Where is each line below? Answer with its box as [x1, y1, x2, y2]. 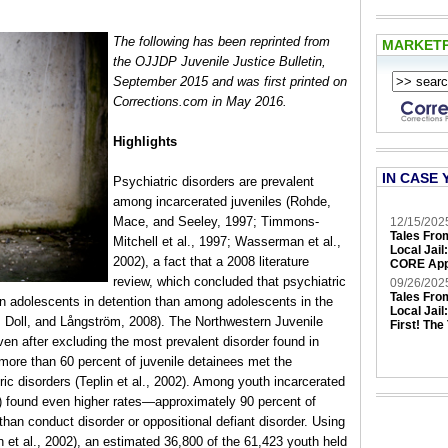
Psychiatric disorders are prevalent [113, 174, 314, 189]
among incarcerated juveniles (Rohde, [113, 194, 331, 209]
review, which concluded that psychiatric [113, 274, 346, 289]
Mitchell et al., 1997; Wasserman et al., [113, 234, 341, 249]
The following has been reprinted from [113, 34, 330, 49]
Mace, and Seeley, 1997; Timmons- [113, 214, 319, 229]
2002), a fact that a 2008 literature [113, 254, 309, 269]
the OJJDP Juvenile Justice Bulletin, [113, 54, 326, 69]
